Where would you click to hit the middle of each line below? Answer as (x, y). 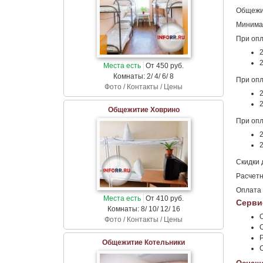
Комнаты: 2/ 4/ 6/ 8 (144, 76)
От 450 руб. (164, 66)
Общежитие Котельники (144, 242)
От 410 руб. (164, 198)
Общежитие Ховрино (144, 110)
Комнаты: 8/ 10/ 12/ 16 (144, 209)
